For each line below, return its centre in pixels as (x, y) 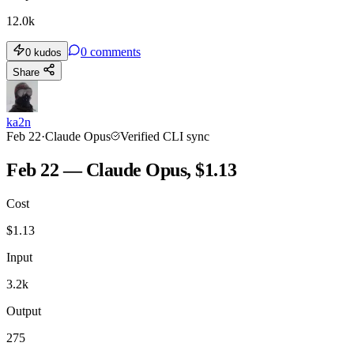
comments (115, 52)
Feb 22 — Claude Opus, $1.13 (122, 170)
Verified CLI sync (165, 137)
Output (24, 311)
